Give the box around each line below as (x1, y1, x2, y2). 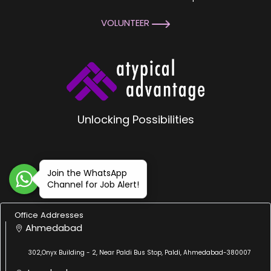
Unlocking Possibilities (77, 112, 194, 128)
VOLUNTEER (101, 16, 152, 30)
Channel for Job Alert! (47, 178, 139, 191)
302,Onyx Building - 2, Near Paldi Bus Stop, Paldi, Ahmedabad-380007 (28, 248, 250, 258)
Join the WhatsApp (47, 166, 127, 179)
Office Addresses (14, 209, 83, 221)
